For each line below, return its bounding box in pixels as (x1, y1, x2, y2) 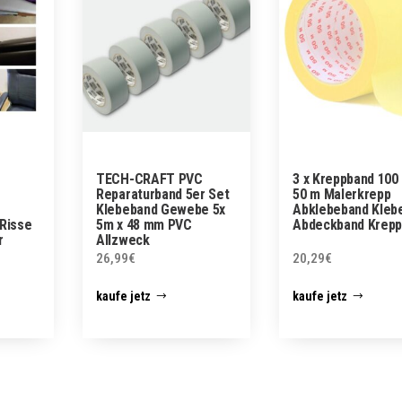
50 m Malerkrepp (293, 186, 391, 204)
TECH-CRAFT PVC (96, 170, 203, 188)
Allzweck (96, 232, 150, 249)
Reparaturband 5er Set (96, 186, 230, 204)
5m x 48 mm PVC (96, 216, 192, 234)
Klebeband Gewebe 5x (96, 201, 226, 219)
